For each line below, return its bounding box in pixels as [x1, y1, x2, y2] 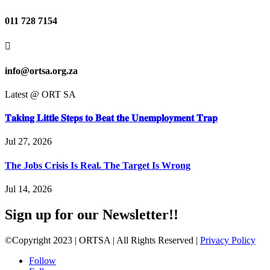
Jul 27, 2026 [5, 136, 52, 147]
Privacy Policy [200, 234, 256, 245]
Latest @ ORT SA [5, 89, 76, 99]
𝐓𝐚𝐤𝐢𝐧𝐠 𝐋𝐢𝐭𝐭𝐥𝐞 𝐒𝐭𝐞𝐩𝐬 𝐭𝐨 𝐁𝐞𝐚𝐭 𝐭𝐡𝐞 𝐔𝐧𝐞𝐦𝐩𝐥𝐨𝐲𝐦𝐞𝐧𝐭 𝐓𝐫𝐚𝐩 [5, 113, 218, 124]
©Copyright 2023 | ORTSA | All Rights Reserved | [5, 234, 200, 245]
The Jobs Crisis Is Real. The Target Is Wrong [5, 160, 190, 171]
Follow [29, 255, 56, 266]
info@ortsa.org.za [5, 65, 78, 76]
